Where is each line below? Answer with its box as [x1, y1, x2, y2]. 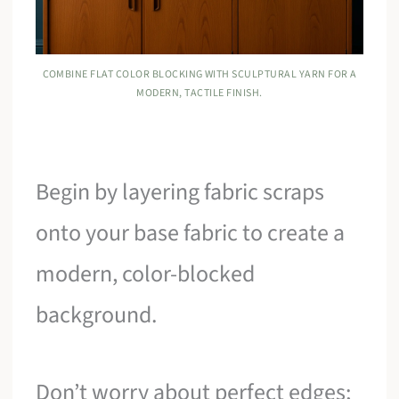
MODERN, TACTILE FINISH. [136, 85, 263, 101]
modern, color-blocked [36, 256, 256, 290]
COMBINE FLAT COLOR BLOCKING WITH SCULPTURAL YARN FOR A [42, 66, 357, 82]
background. [36, 297, 158, 331]
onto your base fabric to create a [36, 216, 346, 249]
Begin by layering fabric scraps [36, 175, 325, 208]
